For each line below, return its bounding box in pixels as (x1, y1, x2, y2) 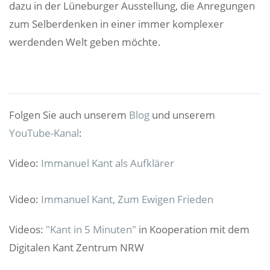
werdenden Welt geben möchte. (9, 35, 161, 49)
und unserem (149, 108, 215, 122)
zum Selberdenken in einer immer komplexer (9, 17, 224, 31)
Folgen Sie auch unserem (9, 108, 129, 122)
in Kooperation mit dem (136, 222, 250, 236)
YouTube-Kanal (9, 126, 79, 140)
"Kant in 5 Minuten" (46, 222, 136, 236)
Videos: (9, 222, 46, 236)
